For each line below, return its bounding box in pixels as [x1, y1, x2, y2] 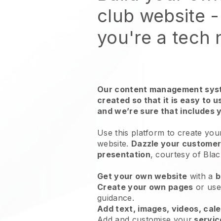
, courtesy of [150, 149, 204, 159]
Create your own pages [97, 182, 193, 192]
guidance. [97, 193, 137, 203]
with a [187, 171, 216, 181]
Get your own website [97, 171, 187, 181]
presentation [97, 149, 150, 159]
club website [97, 5, 205, 27]
